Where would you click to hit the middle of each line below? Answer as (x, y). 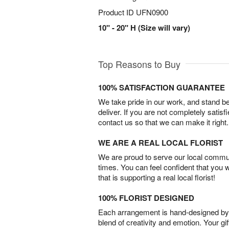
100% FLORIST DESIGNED (146, 198)
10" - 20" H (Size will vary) (144, 28)
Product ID (117, 12)
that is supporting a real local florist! (157, 177)
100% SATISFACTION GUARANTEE (162, 88)
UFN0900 (152, 12)
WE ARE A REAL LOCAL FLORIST (161, 143)
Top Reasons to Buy (139, 64)
